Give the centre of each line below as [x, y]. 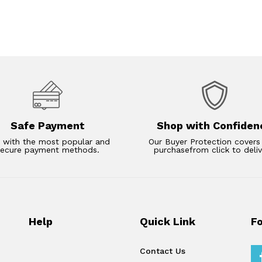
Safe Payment [48, 126]
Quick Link [168, 222]
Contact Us [163, 251]
